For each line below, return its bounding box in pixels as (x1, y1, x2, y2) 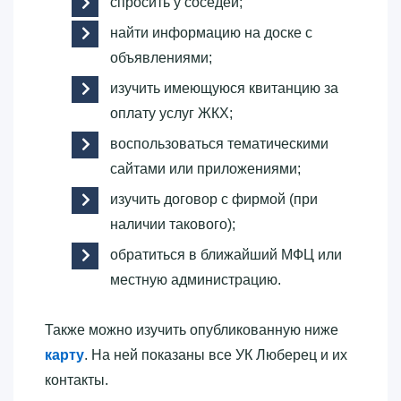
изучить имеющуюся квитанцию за (110, 80, 338, 96)
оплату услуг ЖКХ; (110, 105, 233, 121)
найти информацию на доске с (110, 24, 312, 40)
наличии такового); (110, 216, 235, 232)
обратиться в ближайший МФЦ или (110, 246, 342, 262)
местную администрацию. (110, 271, 281, 287)
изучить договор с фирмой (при (110, 191, 318, 207)
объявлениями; (110, 49, 212, 65)
